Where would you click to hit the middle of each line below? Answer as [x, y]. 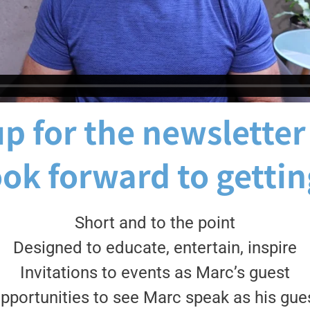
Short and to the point [155, 222]
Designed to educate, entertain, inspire [155, 247]
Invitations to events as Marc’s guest [155, 272]
